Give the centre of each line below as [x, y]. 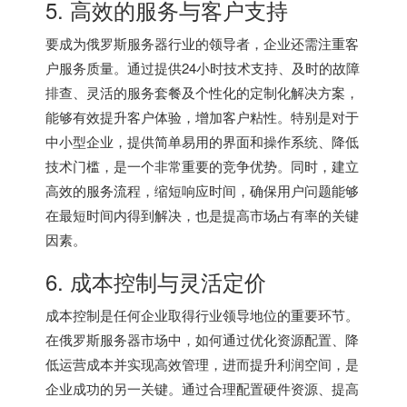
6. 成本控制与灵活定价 [156, 281]
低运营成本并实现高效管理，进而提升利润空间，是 [202, 363]
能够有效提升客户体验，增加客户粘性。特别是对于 [202, 116]
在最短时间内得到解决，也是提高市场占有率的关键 [202, 214]
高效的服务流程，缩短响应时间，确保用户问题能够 [202, 190]
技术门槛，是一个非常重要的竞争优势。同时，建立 [202, 165]
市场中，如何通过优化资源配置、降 [250, 339]
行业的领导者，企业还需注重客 [263, 43]
